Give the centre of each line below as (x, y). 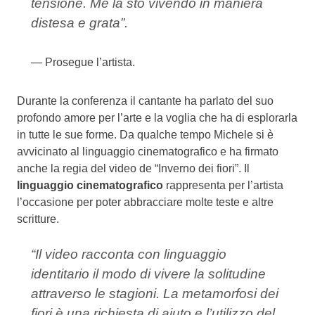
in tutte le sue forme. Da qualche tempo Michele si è (145, 134)
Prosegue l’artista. (90, 63)
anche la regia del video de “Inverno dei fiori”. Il (133, 168)
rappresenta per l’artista (223, 185)
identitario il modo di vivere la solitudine (148, 274)
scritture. (38, 219)
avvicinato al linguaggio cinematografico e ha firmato (148, 151)
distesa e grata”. (79, 22)
